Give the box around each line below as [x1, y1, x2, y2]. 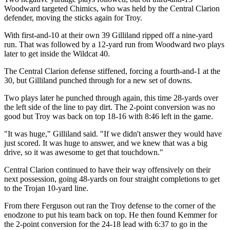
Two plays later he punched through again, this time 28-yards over [4, 93, 218, 102]
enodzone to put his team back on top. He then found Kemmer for [4, 210, 217, 219]
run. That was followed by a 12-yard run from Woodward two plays [4, 40, 224, 49]
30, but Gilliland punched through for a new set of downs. [4, 75, 192, 85]
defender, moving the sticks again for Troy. [4, 13, 142, 22]
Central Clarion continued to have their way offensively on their [4, 165, 210, 174]
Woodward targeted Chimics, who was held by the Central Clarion [4, 4, 220, 13]
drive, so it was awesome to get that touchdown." [4, 147, 163, 157]
